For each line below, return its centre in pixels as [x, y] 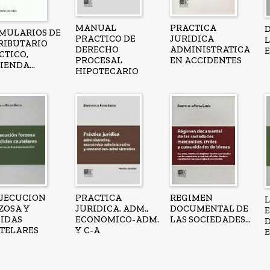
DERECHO [97, 50]
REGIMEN [191, 198]
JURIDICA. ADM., [111, 209]
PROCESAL [99, 61]
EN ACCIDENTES [206, 61]
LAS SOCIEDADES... [210, 220]
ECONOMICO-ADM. [117, 220]
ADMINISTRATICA [210, 50]
